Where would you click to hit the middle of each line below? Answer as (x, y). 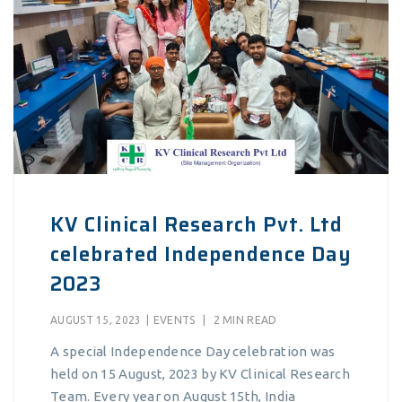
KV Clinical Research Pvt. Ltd (197, 225)
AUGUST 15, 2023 (96, 320)
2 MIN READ (244, 320)
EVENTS (174, 320)
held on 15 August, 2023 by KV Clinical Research (201, 374)
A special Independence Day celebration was (193, 352)
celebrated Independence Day (201, 255)
